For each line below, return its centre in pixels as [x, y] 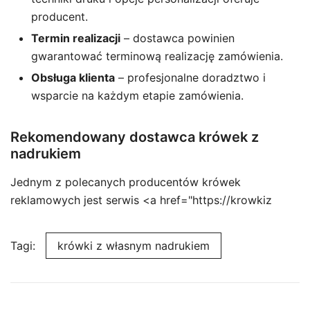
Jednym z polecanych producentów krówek [126, 182]
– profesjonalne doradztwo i [190, 77]
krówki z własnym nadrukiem [134, 246]
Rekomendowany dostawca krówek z [135, 137]
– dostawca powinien [177, 38]
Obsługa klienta [73, 77]
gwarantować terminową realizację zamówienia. [157, 56]
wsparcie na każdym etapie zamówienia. [137, 95]
